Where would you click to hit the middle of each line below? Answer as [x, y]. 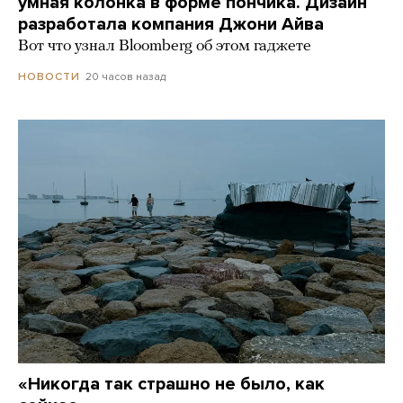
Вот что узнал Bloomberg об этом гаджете [165, 46]
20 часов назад [125, 76]
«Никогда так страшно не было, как [171, 384]
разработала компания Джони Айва [171, 24]
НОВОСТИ [49, 76]
